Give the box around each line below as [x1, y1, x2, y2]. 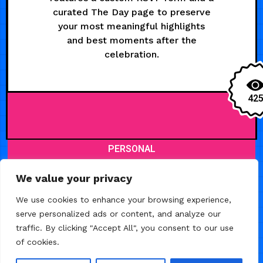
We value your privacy [16, 172, 132, 184]
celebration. [104, 48, 159, 60]
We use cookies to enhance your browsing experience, [16, 195, 231, 204]
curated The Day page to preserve [52, 6, 211, 18]
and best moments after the [66, 34, 197, 46]
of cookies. [16, 237, 59, 247]
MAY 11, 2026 [102, 231, 161, 245]
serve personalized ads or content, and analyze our [16, 209, 221, 218]
